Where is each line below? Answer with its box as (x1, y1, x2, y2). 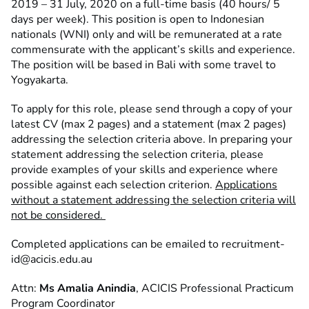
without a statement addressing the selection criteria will (11, 192, 296, 208)
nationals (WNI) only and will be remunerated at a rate (11, 27, 282, 43)
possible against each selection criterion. (11, 177, 215, 193)
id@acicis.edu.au (11, 252, 92, 268)
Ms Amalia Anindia (39, 281, 136, 297)
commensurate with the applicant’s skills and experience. (11, 42, 298, 58)
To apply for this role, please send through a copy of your (11, 101, 292, 117)
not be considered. (11, 208, 106, 223)
